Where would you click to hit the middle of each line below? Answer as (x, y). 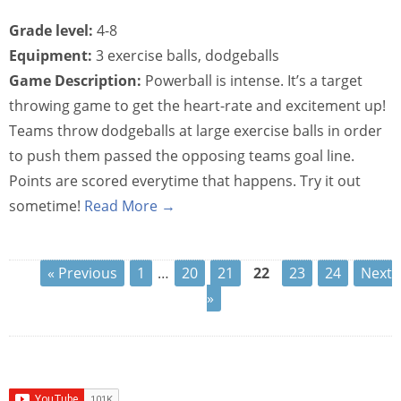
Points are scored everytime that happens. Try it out (185, 181)
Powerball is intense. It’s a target (252, 81)
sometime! (47, 206)
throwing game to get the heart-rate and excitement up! (197, 106)
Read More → (130, 206)
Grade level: (51, 30)
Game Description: (75, 81)
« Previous (82, 273)
